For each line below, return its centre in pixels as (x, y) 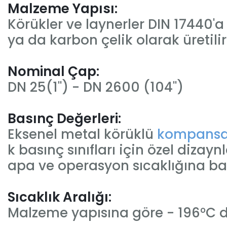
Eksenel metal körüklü (82, 134)
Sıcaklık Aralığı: (60, 197)
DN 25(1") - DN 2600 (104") (96, 87)
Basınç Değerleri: (64, 119)
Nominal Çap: (53, 71)
